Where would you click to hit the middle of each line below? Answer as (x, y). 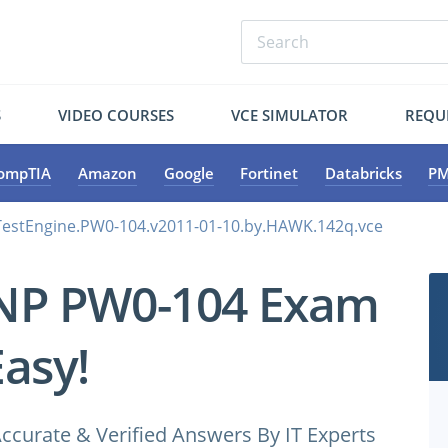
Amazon (107, 173)
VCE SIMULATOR (289, 114)
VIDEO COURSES (116, 114)
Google (188, 173)
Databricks (363, 173)
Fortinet (269, 173)
